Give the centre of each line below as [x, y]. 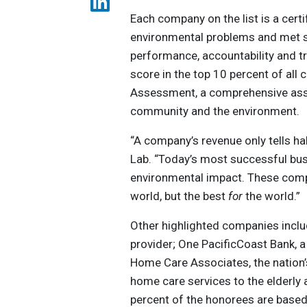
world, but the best [180, 196]
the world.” [272, 196]
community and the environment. [215, 111]
